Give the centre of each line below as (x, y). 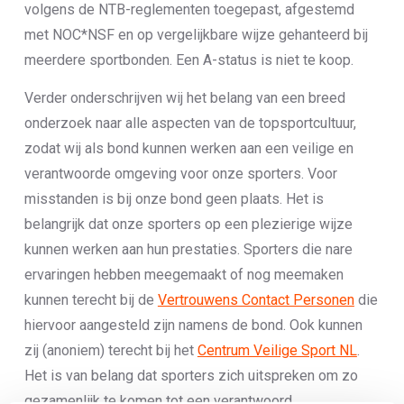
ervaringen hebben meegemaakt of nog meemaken (184, 275)
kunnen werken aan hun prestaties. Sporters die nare (188, 249)
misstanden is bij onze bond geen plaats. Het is (174, 199)
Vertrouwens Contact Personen (256, 300)
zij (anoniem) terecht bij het (110, 350)
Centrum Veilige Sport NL (277, 350)
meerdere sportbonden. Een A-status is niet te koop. (188, 60)
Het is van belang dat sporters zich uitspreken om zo (191, 376)
